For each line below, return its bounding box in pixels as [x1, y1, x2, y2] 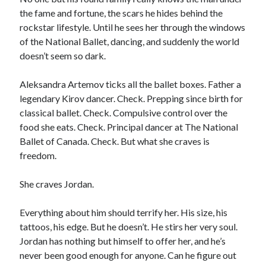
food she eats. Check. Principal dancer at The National [20, 121, 239, 133]
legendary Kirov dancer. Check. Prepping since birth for [20, 93, 243, 104]
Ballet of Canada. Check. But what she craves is [20, 135, 210, 147]
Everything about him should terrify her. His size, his [20, 207, 228, 218]
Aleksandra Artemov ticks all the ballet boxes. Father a [20, 78, 242, 90]
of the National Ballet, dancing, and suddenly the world [20, 36, 240, 47]
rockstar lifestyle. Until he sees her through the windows [20, 21, 246, 33]
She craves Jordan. [20, 178, 94, 190]
